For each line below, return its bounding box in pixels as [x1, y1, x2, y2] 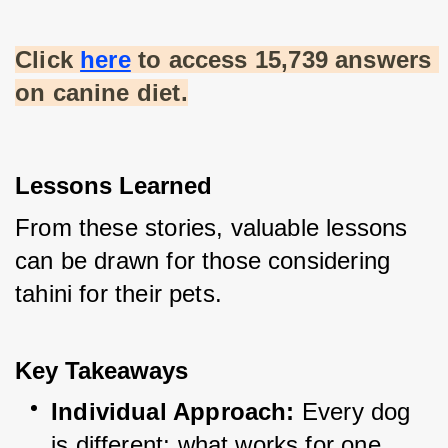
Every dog [294, 398, 418, 426]
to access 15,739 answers [130, 46, 432, 74]
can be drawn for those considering [15, 247, 391, 275]
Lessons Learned [15, 172, 212, 200]
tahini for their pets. [15, 280, 222, 308]
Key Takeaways [15, 357, 188, 385]
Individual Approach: [51, 398, 295, 426]
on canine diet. [15, 79, 188, 107]
